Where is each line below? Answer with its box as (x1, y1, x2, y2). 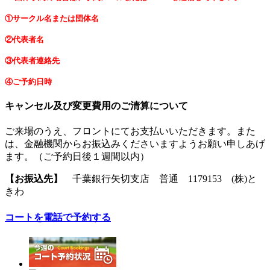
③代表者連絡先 (5, 55, 60, 65)
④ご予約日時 (5, 77, 52, 86)
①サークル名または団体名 (5, 13, 99, 23)
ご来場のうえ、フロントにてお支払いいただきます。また (5, 126, 256, 137)
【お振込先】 (5, 174, 63, 184)
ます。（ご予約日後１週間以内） (5, 151, 149, 162)
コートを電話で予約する (5, 212, 111, 222)
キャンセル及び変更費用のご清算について (5, 101, 188, 111)
